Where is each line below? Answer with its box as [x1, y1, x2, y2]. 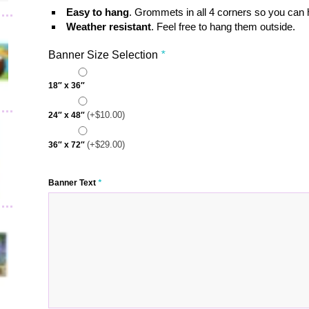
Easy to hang [66, 6, 130, 18]
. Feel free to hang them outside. [151, 20, 296, 32]
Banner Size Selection [48, 48, 161, 61]
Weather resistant [66, 20, 152, 32]
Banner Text [48, 177, 99, 188]
